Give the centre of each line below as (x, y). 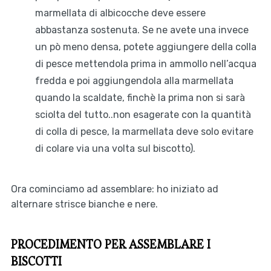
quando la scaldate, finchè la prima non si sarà (140, 98)
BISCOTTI (36, 262)
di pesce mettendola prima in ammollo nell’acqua (145, 64)
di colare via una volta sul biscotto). (115, 149)
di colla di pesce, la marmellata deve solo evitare (144, 132)
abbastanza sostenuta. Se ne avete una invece (142, 30)
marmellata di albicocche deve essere (120, 13)
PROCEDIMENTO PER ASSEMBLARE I (110, 245)
